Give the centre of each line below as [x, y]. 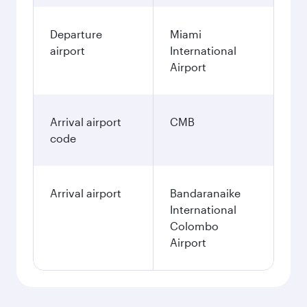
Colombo [194, 226]
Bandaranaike [205, 193]
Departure [76, 34]
